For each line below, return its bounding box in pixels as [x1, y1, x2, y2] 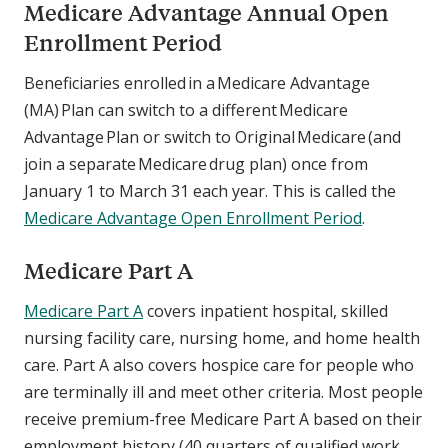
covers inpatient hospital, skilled [143, 300, 388, 323]
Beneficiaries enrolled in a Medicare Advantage [24, 72, 370, 95]
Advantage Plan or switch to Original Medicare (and [24, 126, 401, 149]
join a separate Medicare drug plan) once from [24, 153, 368, 176]
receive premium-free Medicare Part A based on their [24, 408, 422, 431]
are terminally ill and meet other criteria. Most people [24, 381, 423, 404]
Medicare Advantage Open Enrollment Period [24, 207, 362, 230]
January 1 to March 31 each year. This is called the [24, 180, 396, 203]
